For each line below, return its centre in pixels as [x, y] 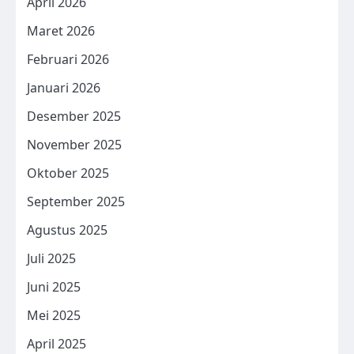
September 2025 [76, 201]
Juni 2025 [54, 286]
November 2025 [74, 144]
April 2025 [56, 343]
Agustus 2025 [67, 230]
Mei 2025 [54, 315]
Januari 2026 [64, 87]
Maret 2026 [61, 30]
